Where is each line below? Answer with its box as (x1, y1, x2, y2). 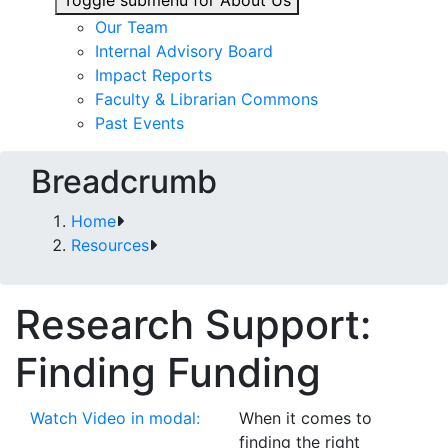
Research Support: (15, 300, 371, 349)
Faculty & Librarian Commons (95, 89, 318, 109)
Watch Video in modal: (30, 408, 200, 428)
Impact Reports (95, 65, 212, 85)
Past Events (95, 113, 184, 133)
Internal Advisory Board (95, 41, 273, 61)
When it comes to (239, 408, 372, 428)
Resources (71, 235, 149, 255)
